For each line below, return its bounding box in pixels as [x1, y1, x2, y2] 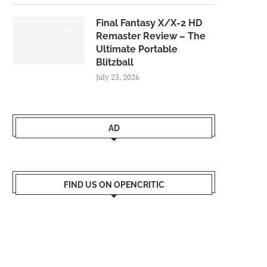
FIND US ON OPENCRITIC [63, 179, 164, 190]
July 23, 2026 [96, 71, 139, 82]
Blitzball [96, 56, 133, 68]
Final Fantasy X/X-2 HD [96, 17, 202, 29]
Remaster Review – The [96, 30, 206, 42]
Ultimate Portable [96, 43, 178, 55]
